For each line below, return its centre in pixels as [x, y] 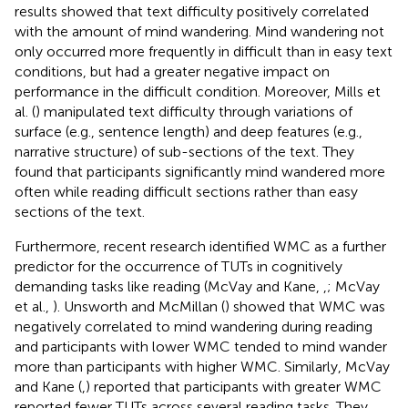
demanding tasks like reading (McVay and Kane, [169, 286]
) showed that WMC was [305, 306]
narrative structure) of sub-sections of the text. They [184, 151]
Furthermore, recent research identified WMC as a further [200, 246]
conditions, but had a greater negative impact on [172, 71]
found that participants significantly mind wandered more [200, 171]
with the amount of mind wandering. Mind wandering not [199, 31]
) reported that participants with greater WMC [234, 386]
